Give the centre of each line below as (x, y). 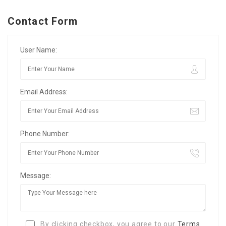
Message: (36, 176)
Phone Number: (45, 134)
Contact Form (43, 21)
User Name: (39, 50)
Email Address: (44, 92)
